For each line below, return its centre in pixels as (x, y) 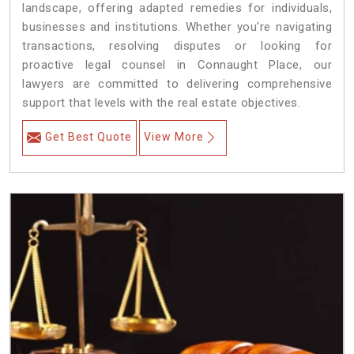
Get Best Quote (88, 137)
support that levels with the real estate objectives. (161, 103)
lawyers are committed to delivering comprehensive (177, 84)
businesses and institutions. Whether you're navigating (177, 27)
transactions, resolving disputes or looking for (177, 46)
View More (174, 137)
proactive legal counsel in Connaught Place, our (177, 65)
